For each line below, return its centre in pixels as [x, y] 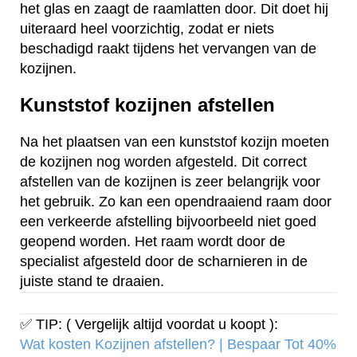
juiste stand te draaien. [92, 282]
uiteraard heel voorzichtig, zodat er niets [147, 28]
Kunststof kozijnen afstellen [147, 105]
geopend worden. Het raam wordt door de [153, 242]
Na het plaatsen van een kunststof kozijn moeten [175, 142]
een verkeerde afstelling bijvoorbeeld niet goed [168, 222]
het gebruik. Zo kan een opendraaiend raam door [176, 202]
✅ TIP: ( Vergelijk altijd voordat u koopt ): [149, 325]
